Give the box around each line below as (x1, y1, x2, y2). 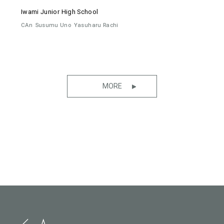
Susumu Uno (35, 21, 71, 28)
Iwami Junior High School (21, 7, 98, 16)
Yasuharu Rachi (73, 21, 118, 28)
